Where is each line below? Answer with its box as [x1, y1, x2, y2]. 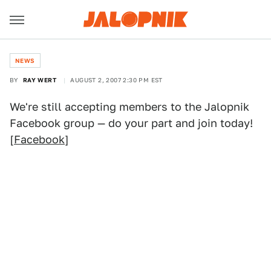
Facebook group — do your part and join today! [10, 117, 253, 129]
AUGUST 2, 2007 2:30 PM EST [70, 76, 163, 83]
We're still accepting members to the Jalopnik [10, 100, 249, 113]
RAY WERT [22, 76, 57, 83]
